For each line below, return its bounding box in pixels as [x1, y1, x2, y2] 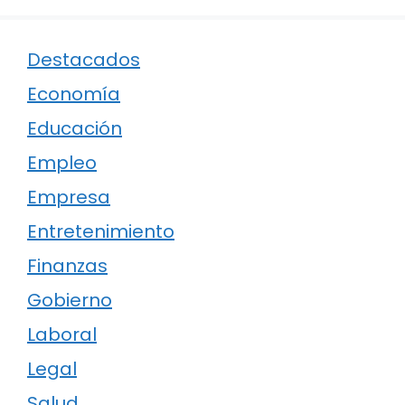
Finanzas [27, 253, 108, 279]
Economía [27, 81, 120, 108]
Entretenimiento [27, 219, 174, 245]
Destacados [27, 47, 140, 73]
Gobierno [27, 287, 112, 314]
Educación [27, 116, 122, 142]
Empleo [27, 150, 97, 176]
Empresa [27, 184, 110, 211]
